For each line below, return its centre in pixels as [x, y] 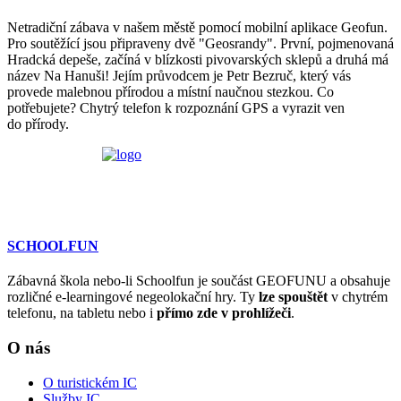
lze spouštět [293, 297]
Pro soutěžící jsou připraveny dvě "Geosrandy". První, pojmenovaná [200, 43]
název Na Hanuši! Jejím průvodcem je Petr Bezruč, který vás [179, 75]
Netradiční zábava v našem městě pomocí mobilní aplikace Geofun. [197, 27]
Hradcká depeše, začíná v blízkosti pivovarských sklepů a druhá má [198, 59]
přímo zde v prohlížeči [224, 313]
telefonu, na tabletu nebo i [82, 313]
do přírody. [38, 124]
